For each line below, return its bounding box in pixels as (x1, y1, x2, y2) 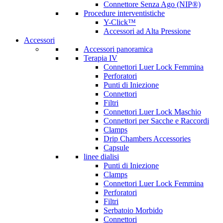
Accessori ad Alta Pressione (104, 27, 191, 35)
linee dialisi (84, 152, 119, 161)
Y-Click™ (104, 18, 136, 26)
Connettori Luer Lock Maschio (104, 108, 201, 116)
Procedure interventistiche (84, 9, 165, 17)
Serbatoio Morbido (104, 206, 163, 215)
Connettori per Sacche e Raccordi (104, 116, 209, 125)
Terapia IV (84, 54, 117, 62)
